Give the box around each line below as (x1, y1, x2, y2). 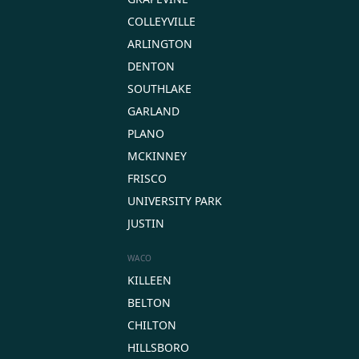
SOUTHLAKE (127, 80, 192, 96)
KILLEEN (127, 272, 171, 288)
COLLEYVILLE (127, 13, 196, 29)
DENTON (127, 58, 175, 74)
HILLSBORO (127, 339, 189, 355)
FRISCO (127, 170, 167, 186)
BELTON (127, 294, 171, 310)
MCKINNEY (127, 147, 187, 163)
